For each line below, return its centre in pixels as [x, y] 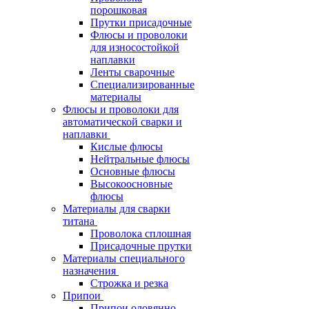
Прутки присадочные [141, 22]
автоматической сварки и [122, 122]
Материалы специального [124, 258]
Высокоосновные [131, 184]
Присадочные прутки [141, 246]
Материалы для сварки [117, 209]
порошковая [119, 10]
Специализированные [142, 84]
